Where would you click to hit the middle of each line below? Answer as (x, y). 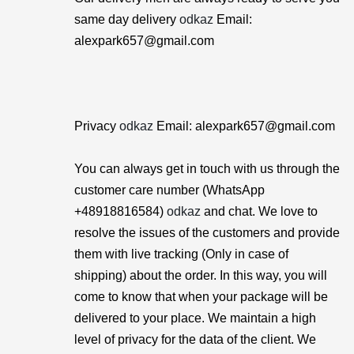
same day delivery (127, 19)
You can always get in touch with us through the (207, 169)
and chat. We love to (259, 211)
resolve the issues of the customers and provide (207, 233)
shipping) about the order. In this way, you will (201, 275)
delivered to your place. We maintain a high (195, 318)
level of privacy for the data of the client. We (195, 339)
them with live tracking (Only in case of (181, 254)
